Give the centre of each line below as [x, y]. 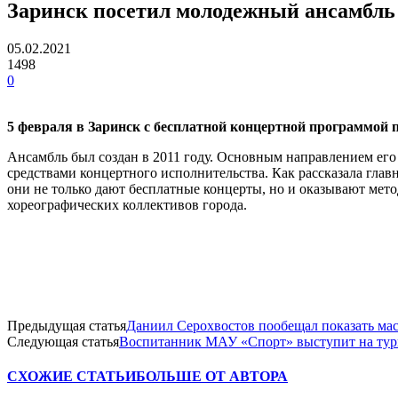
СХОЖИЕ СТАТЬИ [72, 377]
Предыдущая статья [67, 325]
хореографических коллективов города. [127, 204]
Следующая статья [63, 341]
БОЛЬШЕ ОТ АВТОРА [212, 377]
